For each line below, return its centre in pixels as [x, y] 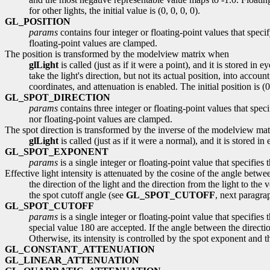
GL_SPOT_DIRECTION [58, 97]
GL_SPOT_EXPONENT [57, 151]
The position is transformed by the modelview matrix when [117, 54]
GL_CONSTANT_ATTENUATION [80, 249]
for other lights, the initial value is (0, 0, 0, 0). [115, 10]
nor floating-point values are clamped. [101, 119]
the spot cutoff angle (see [77, 195]
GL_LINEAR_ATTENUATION [72, 260]
